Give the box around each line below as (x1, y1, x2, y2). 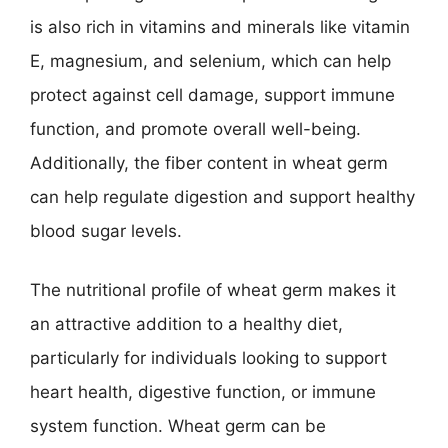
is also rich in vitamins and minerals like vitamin (30, 16, 410, 37)
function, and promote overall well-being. (30, 118, 361, 139)
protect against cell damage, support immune (30, 84, 395, 105)
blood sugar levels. (30, 220, 182, 241)
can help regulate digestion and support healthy (30, 186, 415, 207)
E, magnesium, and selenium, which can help (30, 50, 391, 71)
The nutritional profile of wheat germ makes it (30, 280, 396, 300)
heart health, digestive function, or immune (30, 382, 376, 402)
